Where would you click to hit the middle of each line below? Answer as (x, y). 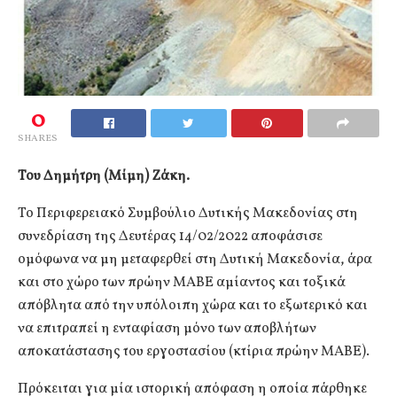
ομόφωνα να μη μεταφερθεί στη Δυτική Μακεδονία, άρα (195, 259)
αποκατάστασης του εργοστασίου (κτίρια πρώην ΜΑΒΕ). (194, 351)
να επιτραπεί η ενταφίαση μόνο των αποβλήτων (167, 328)
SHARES (38, 138)
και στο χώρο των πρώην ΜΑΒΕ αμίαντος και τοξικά (182, 282)
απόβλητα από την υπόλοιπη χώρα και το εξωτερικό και (193, 305)
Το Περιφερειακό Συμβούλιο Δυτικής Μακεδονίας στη (188, 213)
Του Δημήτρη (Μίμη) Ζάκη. (104, 176)
